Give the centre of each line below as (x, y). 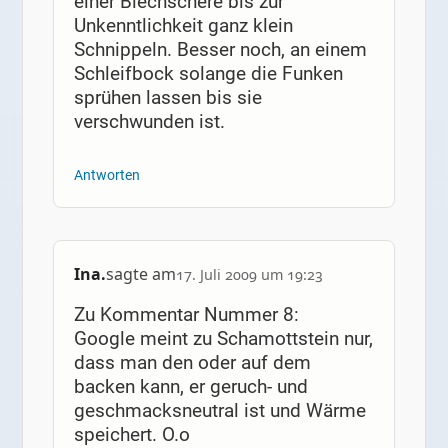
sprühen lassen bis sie (167, 98)
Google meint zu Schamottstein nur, (223, 338)
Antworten (106, 176)
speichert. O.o (131, 434)
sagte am (140, 274)
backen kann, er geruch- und (190, 386)
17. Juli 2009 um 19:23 (249, 275)
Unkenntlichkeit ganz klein (183, 26)
